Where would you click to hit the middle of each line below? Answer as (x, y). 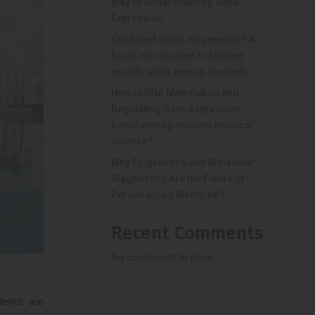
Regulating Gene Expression (176, 109)
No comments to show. (164, 257)
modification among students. (181, 72)
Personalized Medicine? (168, 195)
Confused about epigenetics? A (183, 39)
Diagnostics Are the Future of (178, 179)
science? (133, 141)
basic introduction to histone (178, 56)
